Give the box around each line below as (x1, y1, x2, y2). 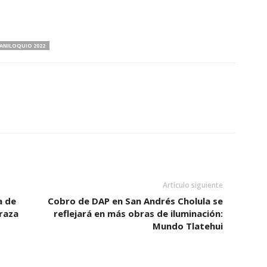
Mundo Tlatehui (152, 220, 223, 232)
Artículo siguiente (162, 180, 223, 191)
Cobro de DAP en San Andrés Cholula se (47, 195, 223, 207)
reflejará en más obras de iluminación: (53, 207, 223, 220)
